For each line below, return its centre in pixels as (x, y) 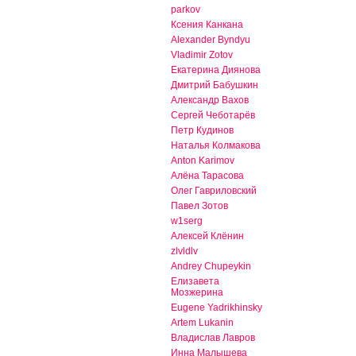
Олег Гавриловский (214, 191)
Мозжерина (197, 293)
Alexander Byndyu (211, 40)
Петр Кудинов (202, 131)
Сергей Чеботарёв (213, 116)
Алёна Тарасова (207, 176)
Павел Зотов (199, 206)
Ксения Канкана (207, 25)
